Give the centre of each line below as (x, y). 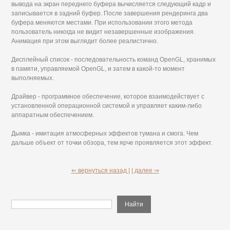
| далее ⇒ (145, 170)
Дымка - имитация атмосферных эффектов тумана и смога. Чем (105, 133)
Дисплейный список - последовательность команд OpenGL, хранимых (114, 60)
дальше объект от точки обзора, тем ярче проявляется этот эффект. (112, 143)
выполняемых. (33, 78)
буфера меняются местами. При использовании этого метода (102, 23)
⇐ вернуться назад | (100, 170)
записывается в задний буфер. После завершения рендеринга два (110, 13)
